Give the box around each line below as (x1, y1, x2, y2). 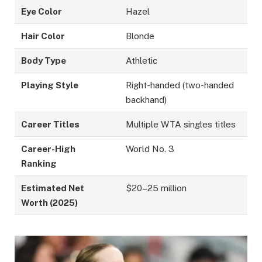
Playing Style (21, 80, 79, 91)
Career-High (21, 144, 76, 154)
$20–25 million (126, 183, 187, 194)
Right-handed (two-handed (126, 80, 235, 91)
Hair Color (21, 31, 65, 42)
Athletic (126, 56, 158, 66)
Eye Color (21, 6, 63, 17)
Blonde (126, 31, 155, 42)
